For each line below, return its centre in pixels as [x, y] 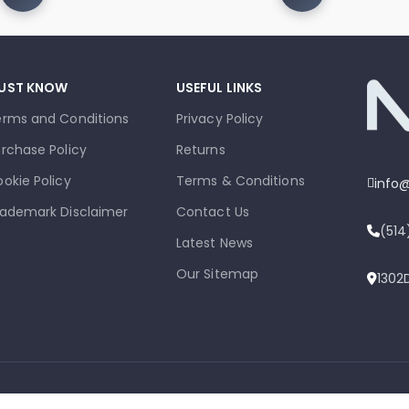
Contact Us [212, 211]
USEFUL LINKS [219, 87]
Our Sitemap [217, 273]
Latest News [215, 242]
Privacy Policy [220, 118]
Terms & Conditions [240, 180]
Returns [200, 149]
